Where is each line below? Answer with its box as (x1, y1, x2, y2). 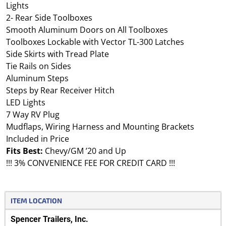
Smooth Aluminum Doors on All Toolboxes (6, 24, 168, 36)
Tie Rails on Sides (6, 61, 71, 72)
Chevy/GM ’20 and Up (43, 145, 126, 157)
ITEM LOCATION (11, 196, 62, 205)
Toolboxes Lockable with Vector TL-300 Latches (6, 36, 184, 48)
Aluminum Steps (6, 73, 69, 84)
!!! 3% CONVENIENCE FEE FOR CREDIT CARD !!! (6, 157, 175, 169)
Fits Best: (6, 145, 43, 157)
